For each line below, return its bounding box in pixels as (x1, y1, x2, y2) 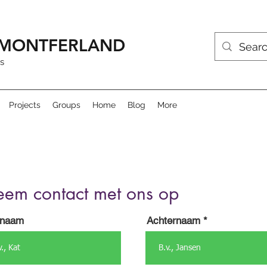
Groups (52, 100, 80, 110)
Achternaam (147, 215, 200, 226)
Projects (9, 100, 41, 110)
